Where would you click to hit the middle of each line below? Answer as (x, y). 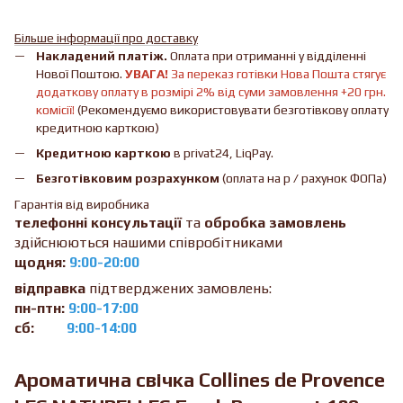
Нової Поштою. (81, 73)
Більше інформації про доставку (106, 37)
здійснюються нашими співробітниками (148, 242)
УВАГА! (147, 73)
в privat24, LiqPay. (222, 152)
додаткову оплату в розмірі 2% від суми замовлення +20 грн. (211, 91)
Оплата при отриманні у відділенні (267, 55)
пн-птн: (40, 308)
